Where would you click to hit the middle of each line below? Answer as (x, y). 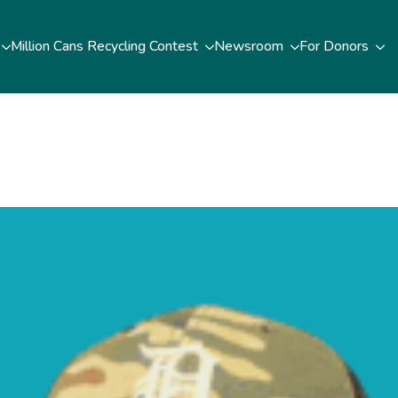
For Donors (334, 46)
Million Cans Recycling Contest (104, 46)
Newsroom (248, 46)
